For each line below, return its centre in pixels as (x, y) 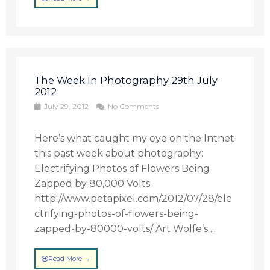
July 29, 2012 (67, 106)
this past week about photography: (119, 153)
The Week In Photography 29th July (126, 80)
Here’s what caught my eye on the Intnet (135, 138)
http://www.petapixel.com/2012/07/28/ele (133, 199)
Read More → (70, 259)
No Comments (133, 106)
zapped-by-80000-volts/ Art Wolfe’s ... (125, 229)
